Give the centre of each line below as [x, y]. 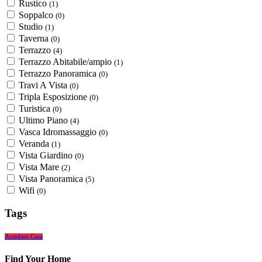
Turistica [36, 108]
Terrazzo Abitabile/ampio [66, 61]
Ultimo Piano [44, 120]
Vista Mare [40, 167]
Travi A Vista [44, 85]
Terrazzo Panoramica [59, 73]
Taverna [35, 38]
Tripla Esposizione [54, 96]
